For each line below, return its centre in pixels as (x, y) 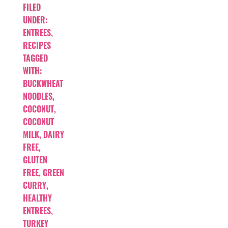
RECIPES (37, 45)
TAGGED (35, 58)
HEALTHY (37, 198)
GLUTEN (35, 160)
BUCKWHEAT (43, 83)
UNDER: (35, 20)
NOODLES (38, 96)
